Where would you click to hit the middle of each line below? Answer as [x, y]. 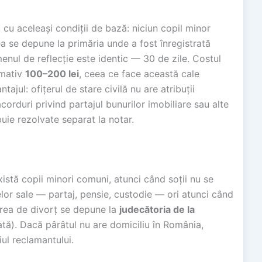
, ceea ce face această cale [139, 74]
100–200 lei [52, 74]
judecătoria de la [157, 209]
